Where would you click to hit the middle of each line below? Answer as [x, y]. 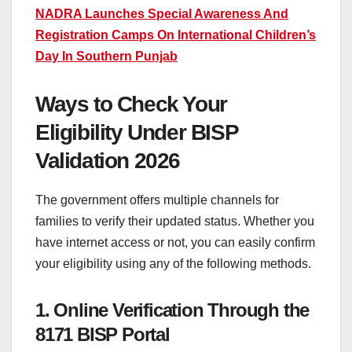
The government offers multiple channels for [157, 200]
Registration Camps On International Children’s [176, 35]
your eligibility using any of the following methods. [173, 263]
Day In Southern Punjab [106, 56]
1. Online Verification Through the [172, 310]
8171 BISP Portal [103, 334]
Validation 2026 [108, 160]
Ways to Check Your [131, 104]
